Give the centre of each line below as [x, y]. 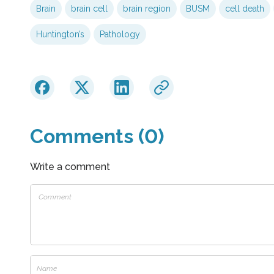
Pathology [120, 35]
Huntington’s [60, 35]
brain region [146, 9]
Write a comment [70, 167]
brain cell [89, 9]
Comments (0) [97, 136]
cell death [244, 9]
